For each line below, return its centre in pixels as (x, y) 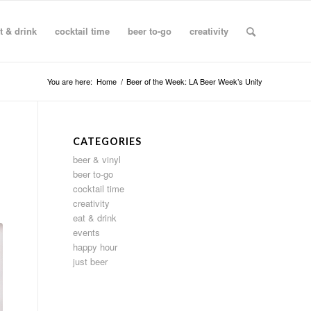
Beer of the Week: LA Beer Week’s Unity (194, 81)
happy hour (95, 247)
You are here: (70, 81)
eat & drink (95, 218)
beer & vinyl (97, 159)
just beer (91, 261)
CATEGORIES (108, 141)
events (87, 232)
